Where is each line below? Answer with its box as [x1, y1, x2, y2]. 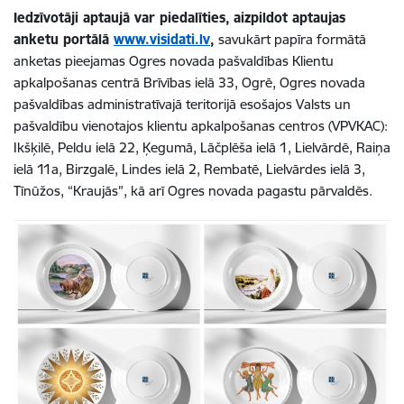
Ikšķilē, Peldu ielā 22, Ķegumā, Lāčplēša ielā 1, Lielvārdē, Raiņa [14, 138, 390, 156]
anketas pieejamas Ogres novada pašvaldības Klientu [14, 51, 334, 69]
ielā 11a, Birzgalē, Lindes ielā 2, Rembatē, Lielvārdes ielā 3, [14, 160, 365, 178]
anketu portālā [14, 30, 114, 48]
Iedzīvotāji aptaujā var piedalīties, [14, 8, 230, 26]
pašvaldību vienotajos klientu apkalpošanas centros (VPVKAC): [14, 116, 388, 134]
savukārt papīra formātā [215, 30, 366, 48]
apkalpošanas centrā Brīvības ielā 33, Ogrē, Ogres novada [14, 73, 365, 91]
